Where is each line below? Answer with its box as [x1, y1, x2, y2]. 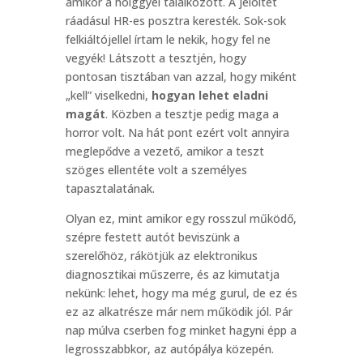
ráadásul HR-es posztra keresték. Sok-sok [65, 13, 286, 28]
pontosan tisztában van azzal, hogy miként [65, 69, 297, 84]
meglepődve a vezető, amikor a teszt [65, 143, 264, 159]
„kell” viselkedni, [65, 88, 152, 103]
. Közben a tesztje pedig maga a [105, 106, 279, 122]
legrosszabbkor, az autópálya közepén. [65, 341, 274, 357]
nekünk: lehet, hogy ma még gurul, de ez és [65, 285, 297, 301]
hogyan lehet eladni [151, 88, 268, 103]
